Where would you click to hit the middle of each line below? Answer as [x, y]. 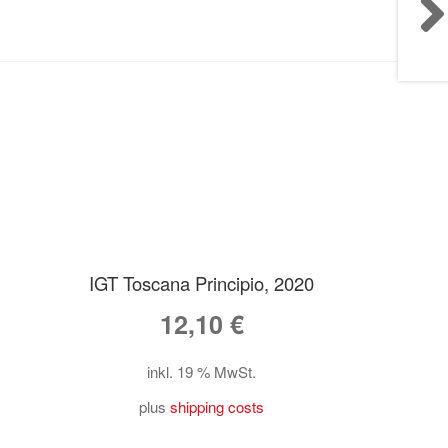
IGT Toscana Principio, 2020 [202, 283]
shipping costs [217, 407]
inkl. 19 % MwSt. [202, 372]
